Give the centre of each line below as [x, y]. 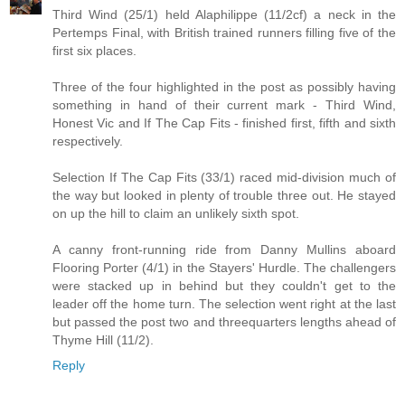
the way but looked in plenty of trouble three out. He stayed [224, 195]
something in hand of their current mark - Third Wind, [224, 104]
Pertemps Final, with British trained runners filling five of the [224, 32]
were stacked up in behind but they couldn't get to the [224, 285]
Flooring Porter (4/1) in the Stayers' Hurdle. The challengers [224, 267]
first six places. [94, 50]
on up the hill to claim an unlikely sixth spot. [176, 213]
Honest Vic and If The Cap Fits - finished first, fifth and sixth [224, 122]
